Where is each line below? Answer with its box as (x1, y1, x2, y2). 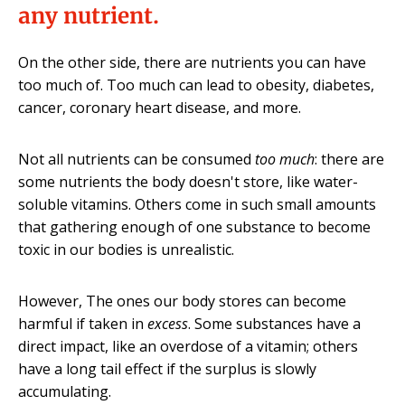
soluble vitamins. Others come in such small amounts (18, 194, 376, 214)
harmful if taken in (18, 314, 147, 334)
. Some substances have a (188, 314, 361, 334)
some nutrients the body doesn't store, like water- (18, 172, 358, 192)
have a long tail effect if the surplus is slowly (18, 359, 316, 379)
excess (147, 314, 188, 334)
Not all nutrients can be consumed (18, 149, 255, 169)
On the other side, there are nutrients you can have (18, 52, 366, 72)
